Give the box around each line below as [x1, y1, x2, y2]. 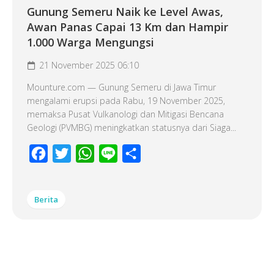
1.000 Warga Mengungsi [27, 35, 154, 50]
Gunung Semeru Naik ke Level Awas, [27, 4, 223, 19]
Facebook [48, 147, 91, 160]
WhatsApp [94, 147, 139, 160]
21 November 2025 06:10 [39, 59, 139, 71]
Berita [34, 194, 58, 205]
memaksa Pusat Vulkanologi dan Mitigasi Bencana [27, 108, 224, 120]
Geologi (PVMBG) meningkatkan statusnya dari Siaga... [27, 122, 236, 133]
